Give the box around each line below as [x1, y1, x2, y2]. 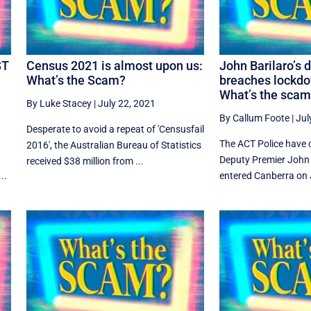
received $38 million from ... [26, 155, 144, 167]
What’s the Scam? [26, 72, 126, 87]
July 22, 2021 [97, 97, 155, 109]
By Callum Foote [219, 112, 289, 124]
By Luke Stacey [26, 97, 92, 109]
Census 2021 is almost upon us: [26, 58, 203, 73]
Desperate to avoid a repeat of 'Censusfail [26, 123, 204, 135]
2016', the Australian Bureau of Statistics [26, 139, 201, 151]
